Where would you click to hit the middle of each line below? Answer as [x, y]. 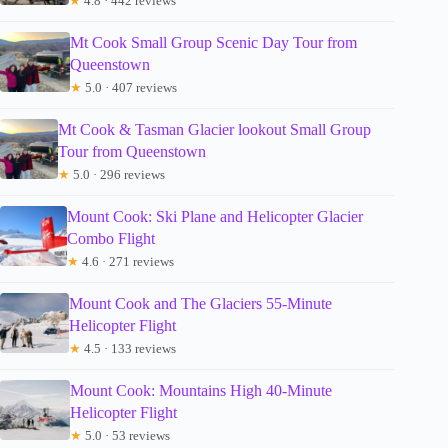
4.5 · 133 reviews [129, 349]
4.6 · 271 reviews [127, 262]
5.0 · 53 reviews [125, 436]
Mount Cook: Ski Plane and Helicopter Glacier [215, 217]
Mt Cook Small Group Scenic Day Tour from [213, 43]
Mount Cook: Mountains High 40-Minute [200, 391]
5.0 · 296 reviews [117, 175]
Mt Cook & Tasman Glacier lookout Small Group [214, 130]
